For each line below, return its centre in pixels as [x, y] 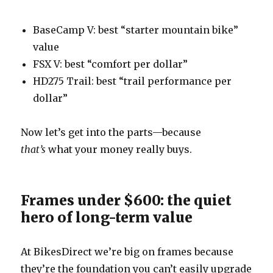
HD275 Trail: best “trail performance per [133, 81]
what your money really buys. [119, 149]
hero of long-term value [107, 217]
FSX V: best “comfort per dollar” [111, 64]
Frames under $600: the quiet [126, 200]
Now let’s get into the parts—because [111, 132]
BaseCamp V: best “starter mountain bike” [136, 30]
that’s [34, 149]
